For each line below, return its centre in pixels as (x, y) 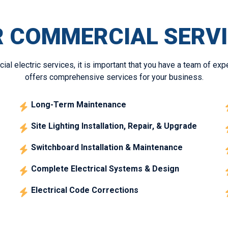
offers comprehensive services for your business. (114, 77)
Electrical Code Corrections (85, 190)
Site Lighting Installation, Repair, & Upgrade (114, 126)
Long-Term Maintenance (79, 104)
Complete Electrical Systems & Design (105, 168)
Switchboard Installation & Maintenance (107, 147)
